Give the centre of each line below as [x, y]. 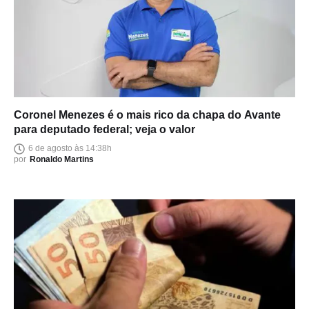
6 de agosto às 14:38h [70, 149]
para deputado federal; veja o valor [104, 129]
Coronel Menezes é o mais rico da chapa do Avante [147, 114]
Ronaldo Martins [62, 159]
